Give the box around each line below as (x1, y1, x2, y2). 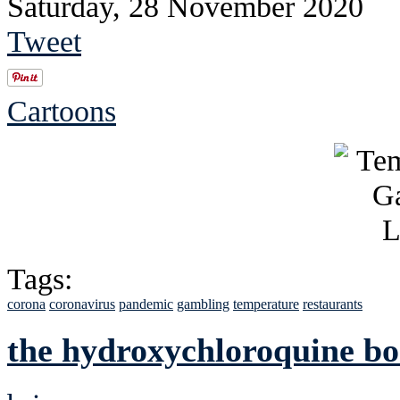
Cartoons (7, 93, 116, 128)
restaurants (303, 296, 362, 312)
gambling (177, 296, 229, 312)
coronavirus (49, 296, 115, 312)
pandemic (119, 296, 173, 312)
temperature (233, 296, 299, 312)
